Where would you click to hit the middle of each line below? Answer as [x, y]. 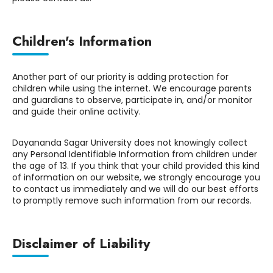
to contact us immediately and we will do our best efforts [135, 189]
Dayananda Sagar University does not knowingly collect [130, 142]
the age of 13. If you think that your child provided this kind [136, 165]
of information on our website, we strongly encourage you [136, 177]
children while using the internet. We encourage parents [132, 88]
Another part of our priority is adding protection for [120, 76]
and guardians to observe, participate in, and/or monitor [132, 100]
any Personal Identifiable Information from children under [135, 154]
